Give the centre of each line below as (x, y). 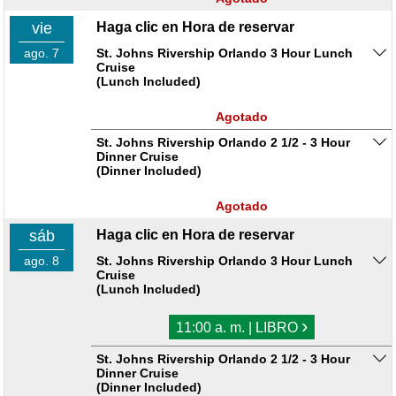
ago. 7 (42, 53)
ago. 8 (42, 261)
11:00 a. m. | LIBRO (238, 328)
